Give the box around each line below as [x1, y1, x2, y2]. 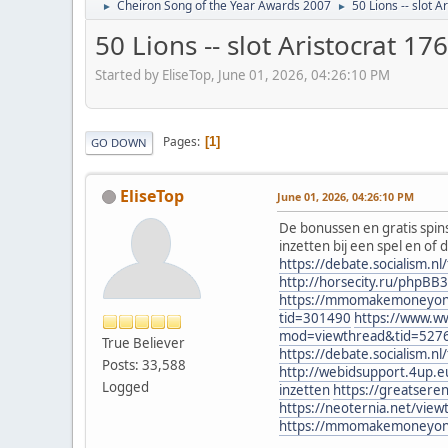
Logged [102, 377, 149, 396]
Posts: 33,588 [102, 355, 186, 374]
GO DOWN [91, 134, 147, 150]
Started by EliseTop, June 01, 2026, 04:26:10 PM [95, 65, 390, 84]
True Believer [102, 333, 185, 352]
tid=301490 [279, 308, 351, 327]
